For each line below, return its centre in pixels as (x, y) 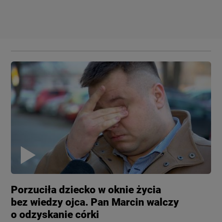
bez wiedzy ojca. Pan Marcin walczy (95, 202)
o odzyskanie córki (55, 214)
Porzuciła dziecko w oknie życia (86, 190)
